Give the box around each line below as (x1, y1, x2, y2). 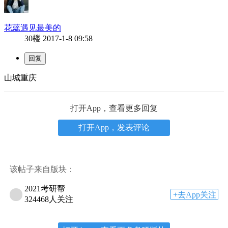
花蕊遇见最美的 (4, 23, 61, 32)
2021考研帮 (24, 184, 66, 193)
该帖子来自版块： (10, 164, 75, 174)
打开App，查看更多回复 (70, 103, 158, 112)
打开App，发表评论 (78, 123, 150, 132)
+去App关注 (173, 190, 216, 199)
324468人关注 (24, 195, 74, 204)
